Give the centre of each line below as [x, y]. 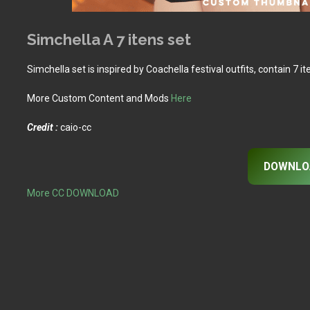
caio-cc [75, 127]
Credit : [43, 127]
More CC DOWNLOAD [73, 193]
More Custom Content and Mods [99, 98]
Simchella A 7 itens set [109, 39]
